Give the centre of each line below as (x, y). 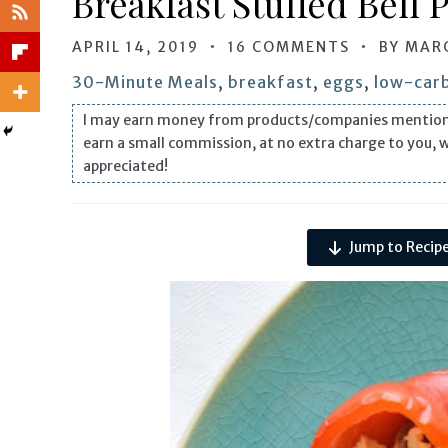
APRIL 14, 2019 (135, 47)
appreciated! (125, 166)
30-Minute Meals (145, 82)
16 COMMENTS (289, 47)
